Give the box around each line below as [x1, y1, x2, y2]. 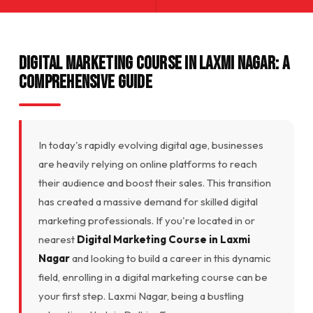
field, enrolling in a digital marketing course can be [38, 270, 268, 284]
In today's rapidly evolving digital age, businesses [38, 138, 263, 152]
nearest [38, 232, 77, 246]
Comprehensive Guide [18, 71, 152, 94]
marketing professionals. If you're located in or [38, 213, 255, 227]
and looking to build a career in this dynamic [69, 251, 271, 265]
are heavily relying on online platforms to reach [38, 156, 257, 170]
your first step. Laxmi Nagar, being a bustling [38, 289, 244, 303]
